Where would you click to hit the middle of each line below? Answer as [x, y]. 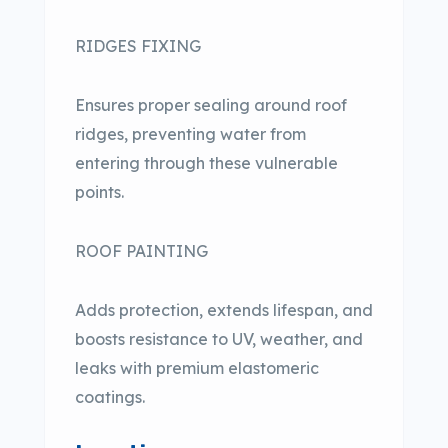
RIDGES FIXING [138, 45]
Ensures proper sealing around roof [211, 104]
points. [99, 191]
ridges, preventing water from [190, 133]
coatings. [110, 396]
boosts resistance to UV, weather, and [219, 338]
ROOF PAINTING [141, 250]
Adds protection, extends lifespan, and [224, 309]
